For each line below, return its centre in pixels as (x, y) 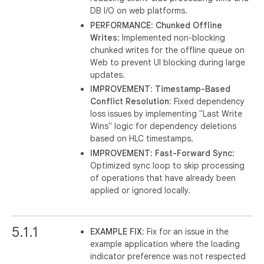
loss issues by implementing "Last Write (166, 114)
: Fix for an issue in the (186, 231)
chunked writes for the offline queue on (168, 50)
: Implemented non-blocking (171, 37)
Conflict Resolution (130, 101)
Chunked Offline (189, 25)
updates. (108, 75)
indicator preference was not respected (168, 256)
